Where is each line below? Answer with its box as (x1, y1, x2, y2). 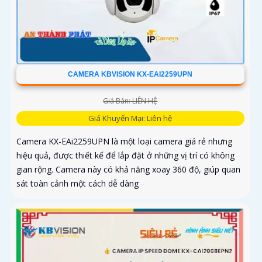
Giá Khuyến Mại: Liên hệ (88, 113, 173, 124)
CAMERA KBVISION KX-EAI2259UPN (68, 70, 193, 79)
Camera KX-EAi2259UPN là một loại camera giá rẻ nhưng (16, 136, 232, 147)
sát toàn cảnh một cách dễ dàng (16, 178, 139, 189)
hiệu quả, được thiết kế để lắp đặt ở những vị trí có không (16, 150, 235, 161)
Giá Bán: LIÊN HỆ (103, 96, 158, 106)
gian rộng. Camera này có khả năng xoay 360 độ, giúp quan (16, 164, 240, 175)
